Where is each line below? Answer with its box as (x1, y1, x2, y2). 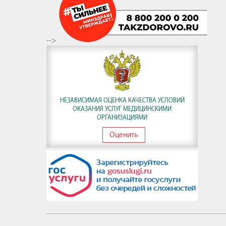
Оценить (109, 130, 138, 139)
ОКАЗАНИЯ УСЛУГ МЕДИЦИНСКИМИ (73, 105, 172, 112)
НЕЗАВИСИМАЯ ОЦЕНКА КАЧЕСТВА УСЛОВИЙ (60, 96, 185, 104)
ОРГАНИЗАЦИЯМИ (97, 114, 147, 121)
